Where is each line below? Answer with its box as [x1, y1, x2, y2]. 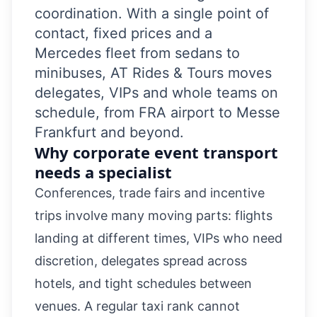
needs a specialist [35, 161, 172, 183]
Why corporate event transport [35, 142, 278, 163]
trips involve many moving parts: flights [35, 208, 272, 223]
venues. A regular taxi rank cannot [35, 299, 240, 313]
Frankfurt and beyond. [35, 124, 184, 141]
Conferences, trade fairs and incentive [35, 185, 265, 200]
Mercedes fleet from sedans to [35, 45, 240, 62]
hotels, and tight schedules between [35, 276, 252, 291]
